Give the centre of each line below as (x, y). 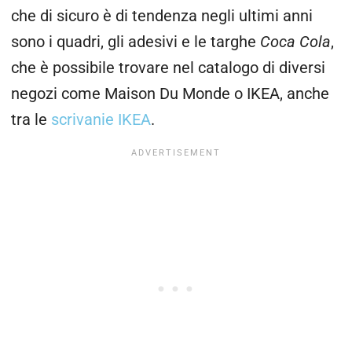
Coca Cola (293, 42)
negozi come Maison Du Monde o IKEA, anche (170, 93)
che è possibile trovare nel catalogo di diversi (168, 68)
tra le (31, 119)
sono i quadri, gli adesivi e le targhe (134, 42)
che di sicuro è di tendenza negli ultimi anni (162, 16)
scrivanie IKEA (101, 119)
